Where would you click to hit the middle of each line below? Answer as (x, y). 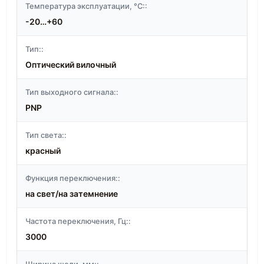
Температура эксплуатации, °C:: (86, 6)
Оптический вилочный (71, 65)
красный (43, 151)
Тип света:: (46, 136)
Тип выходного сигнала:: (72, 93)
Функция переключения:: (73, 179)
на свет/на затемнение (72, 194)
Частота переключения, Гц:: (78, 222)
